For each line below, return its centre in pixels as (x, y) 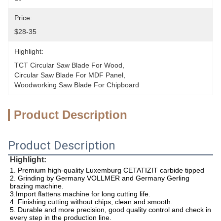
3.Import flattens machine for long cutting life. (80, 194)
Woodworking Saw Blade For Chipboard (77, 85)
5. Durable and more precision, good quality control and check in (110, 210)
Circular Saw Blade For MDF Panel (69, 75)
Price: (23, 18)
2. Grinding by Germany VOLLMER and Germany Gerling (100, 178)
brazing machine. (37, 186)
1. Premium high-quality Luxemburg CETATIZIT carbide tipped (108, 170)
